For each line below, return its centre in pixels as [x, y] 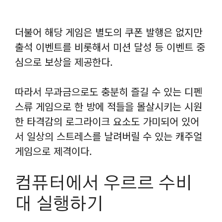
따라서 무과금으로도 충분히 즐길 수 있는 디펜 [109, 91]
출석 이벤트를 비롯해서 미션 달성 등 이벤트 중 [110, 47]
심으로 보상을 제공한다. [64, 61]
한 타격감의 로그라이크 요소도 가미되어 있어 [107, 121]
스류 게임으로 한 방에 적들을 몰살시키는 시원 [109, 106]
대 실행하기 [59, 204]
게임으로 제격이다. [54, 151]
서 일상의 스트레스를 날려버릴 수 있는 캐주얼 [109, 136]
